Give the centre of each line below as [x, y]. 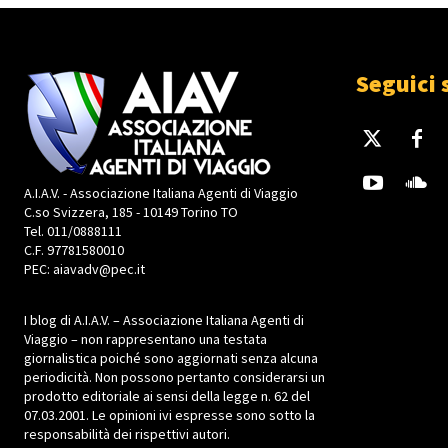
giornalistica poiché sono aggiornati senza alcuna [171, 357]
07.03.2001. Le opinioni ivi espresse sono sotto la [169, 414]
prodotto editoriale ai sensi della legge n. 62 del [167, 395]
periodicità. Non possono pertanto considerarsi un [174, 376]
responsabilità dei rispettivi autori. [127, 433]
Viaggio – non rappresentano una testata [145, 338]
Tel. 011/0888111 [73, 230]
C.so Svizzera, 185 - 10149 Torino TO [131, 211]
